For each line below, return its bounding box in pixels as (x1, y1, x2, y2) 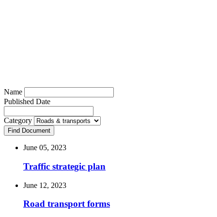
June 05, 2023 (23, 143, 66, 152)
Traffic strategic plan (23, 161, 106, 171)
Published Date (4, 97, 50, 106)
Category (4, 116, 34, 125)
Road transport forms (23, 199, 110, 209)
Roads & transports (60, 1, 157, 15)
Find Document (8, 127, 50, 135)
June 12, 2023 (23, 181, 66, 189)
